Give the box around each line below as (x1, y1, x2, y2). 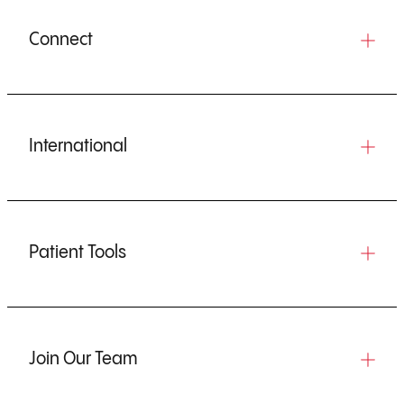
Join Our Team (29, 349, 137, 369)
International (29, 136, 127, 156)
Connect (29, 30, 93, 50)
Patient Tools (29, 243, 126, 262)
